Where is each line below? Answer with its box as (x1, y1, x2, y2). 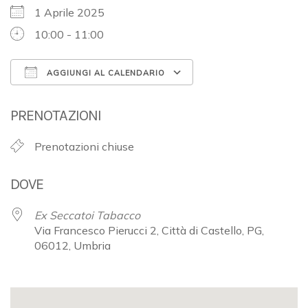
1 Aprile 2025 (34, 5, 115, 19)
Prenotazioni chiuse (34, 139, 134, 153)
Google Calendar (208, 90, 291, 104)
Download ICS (34, 90, 107, 104)
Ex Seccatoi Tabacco (34, 208, 140, 222)
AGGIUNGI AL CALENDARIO (44, 67, 165, 78)
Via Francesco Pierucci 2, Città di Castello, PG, (34, 223, 264, 237)
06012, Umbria (34, 238, 111, 252)
